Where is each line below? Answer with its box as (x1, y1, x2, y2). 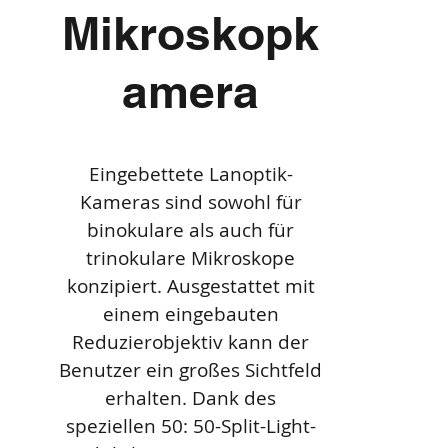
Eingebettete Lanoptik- (88, 161, 293, 187)
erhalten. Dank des (105, 385, 277, 411)
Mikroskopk (62, 6, 320, 60)
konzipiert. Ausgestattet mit (66, 273, 315, 299)
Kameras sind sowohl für (79, 189, 302, 215)
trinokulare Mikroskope (86, 245, 296, 271)
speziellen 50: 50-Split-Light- (65, 413, 316, 439)
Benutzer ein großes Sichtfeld (59, 357, 323, 383)
